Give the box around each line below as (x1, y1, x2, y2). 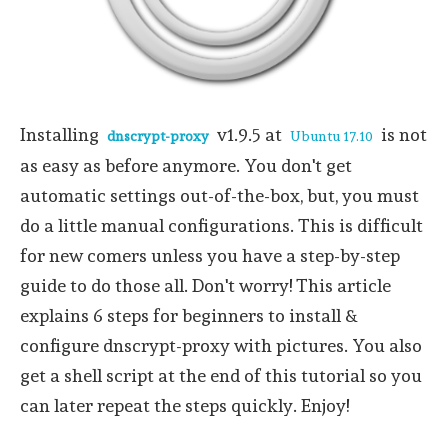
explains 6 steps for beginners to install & (20, 305, 358, 326)
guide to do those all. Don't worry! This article (20, 275, 391, 296)
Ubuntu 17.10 (290, 128, 373, 144)
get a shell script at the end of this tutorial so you (20, 365, 422, 386)
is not (377, 124, 427, 145)
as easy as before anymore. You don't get (20, 155, 352, 176)
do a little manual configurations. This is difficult (20, 215, 423, 236)
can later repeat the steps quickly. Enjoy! (20, 395, 349, 416)
